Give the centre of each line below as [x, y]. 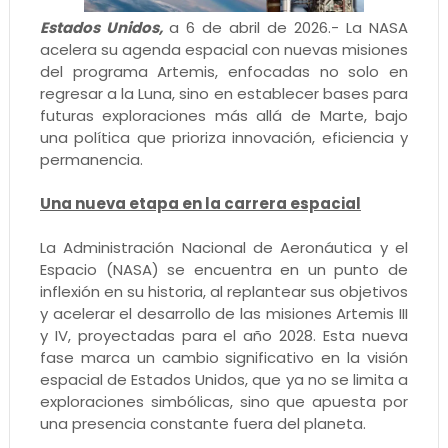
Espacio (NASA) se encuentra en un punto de [224, 269]
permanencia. [91, 159]
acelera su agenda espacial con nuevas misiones [224, 49]
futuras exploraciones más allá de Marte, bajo [224, 115]
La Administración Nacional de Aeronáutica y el [224, 247]
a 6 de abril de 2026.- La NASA [288, 27]
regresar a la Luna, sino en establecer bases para [224, 93]
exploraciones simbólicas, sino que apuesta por [224, 401]
